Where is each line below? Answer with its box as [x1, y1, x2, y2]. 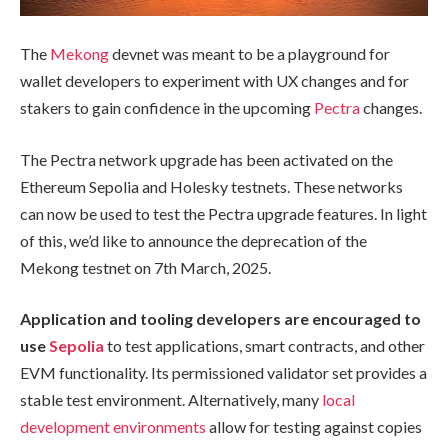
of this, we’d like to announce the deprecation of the [20, 230, 367, 250]
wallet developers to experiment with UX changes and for [20, 71, 409, 91]
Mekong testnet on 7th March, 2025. [20, 257, 271, 277]
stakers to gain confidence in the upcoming [20, 98, 314, 118]
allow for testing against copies [206, 417, 422, 437]
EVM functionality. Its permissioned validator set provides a [20, 363, 427, 383]
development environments [20, 417, 206, 437]
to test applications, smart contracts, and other [104, 336, 425, 356]
